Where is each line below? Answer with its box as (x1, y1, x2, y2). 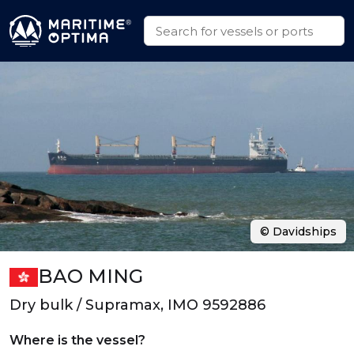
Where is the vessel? (9, 333, 145, 348)
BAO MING (37, 265, 143, 288)
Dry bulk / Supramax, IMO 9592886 (9, 296, 265, 314)
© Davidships (260, 224, 337, 239)
